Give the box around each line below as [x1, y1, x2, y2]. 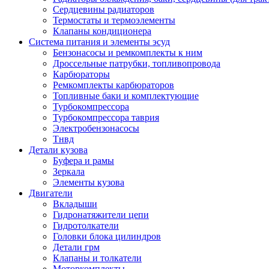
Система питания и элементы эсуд [29, 37, 170, 47]
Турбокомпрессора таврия [53, 112, 159, 122]
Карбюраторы [53, 69, 110, 79]
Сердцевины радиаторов [53, 4, 154, 14]
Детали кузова [29, 145, 88, 155]
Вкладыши [53, 199, 97, 209]
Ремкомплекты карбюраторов [53, 80, 174, 90]
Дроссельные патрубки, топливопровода [53, 58, 220, 68]
